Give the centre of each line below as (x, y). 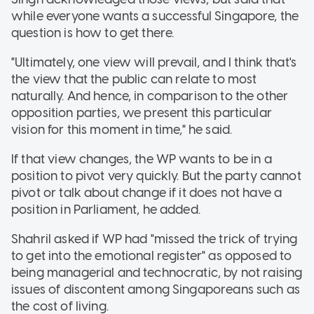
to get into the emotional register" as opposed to (152, 255)
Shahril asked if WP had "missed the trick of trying (155, 239)
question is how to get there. (93, 33)
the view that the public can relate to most (134, 79)
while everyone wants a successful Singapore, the (155, 16)
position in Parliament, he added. (106, 209)
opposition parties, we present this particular (142, 112)
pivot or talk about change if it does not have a (147, 192)
